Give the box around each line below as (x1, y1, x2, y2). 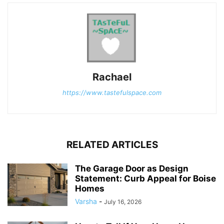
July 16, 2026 (104, 198, 141, 206)
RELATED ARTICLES (66, 139, 158, 151)
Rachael (92, 71, 131, 83)
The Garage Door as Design (75, 163, 188, 174)
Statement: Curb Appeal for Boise (75, 173, 216, 184)
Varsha (75, 197, 97, 206)
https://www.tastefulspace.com (62, 88, 161, 97)
